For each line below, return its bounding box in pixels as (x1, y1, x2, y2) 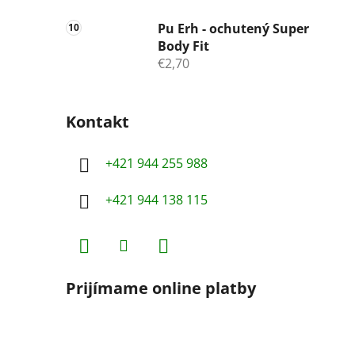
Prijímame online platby (66, 277, 256, 300)
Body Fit (158, 37, 209, 55)
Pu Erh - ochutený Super (158, 20, 309, 38)
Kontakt (66, 111, 129, 133)
